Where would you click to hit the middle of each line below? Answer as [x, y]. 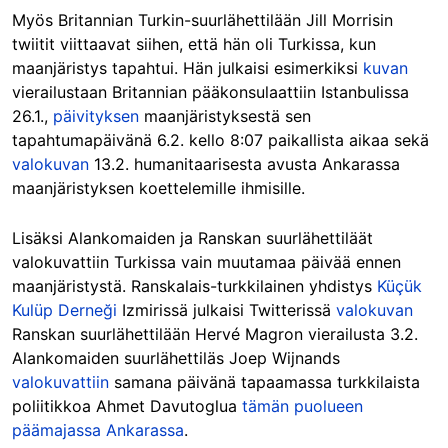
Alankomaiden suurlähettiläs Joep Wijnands [176, 358]
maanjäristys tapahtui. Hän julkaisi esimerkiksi [187, 68]
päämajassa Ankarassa [98, 430]
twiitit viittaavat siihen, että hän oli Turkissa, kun [194, 44]
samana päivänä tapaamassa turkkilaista [264, 382]
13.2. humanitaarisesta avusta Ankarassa [244, 164]
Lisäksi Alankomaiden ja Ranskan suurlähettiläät [192, 238]
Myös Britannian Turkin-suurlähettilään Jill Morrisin [202, 20]
